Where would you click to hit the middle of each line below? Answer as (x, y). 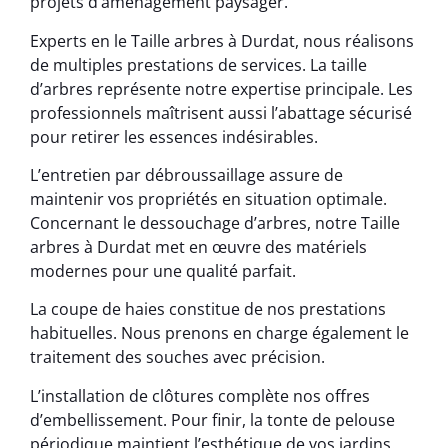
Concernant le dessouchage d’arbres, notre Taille (215, 222)
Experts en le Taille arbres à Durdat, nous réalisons (222, 40)
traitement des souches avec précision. (177, 357)
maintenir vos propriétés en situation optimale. (208, 198)
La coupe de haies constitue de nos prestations (208, 309)
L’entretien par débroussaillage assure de (186, 174)
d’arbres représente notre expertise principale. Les (221, 88)
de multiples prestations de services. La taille (198, 64)
